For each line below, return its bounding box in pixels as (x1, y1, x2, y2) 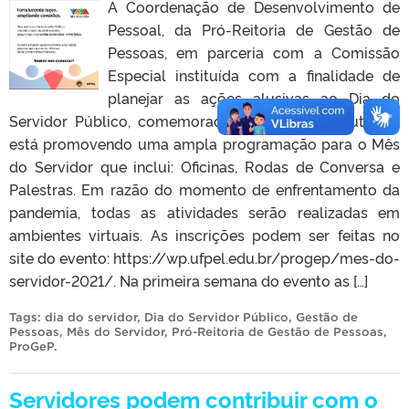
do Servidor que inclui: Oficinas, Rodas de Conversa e (9, 155, 400, 176)
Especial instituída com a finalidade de (107, 64, 400, 85)
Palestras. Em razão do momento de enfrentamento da (9, 178, 400, 199)
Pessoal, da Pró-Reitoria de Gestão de (107, 18, 400, 39)
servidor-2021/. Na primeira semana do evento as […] (9, 269, 368, 290)
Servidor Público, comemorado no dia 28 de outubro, (9, 110, 400, 131)
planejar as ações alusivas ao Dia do (107, 87, 400, 108)
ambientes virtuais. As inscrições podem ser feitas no (9, 224, 400, 245)
